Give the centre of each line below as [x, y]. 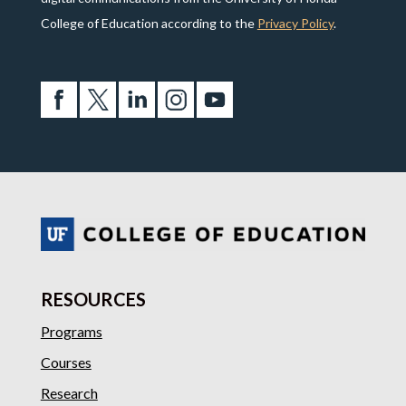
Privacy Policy [295, 23]
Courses [66, 362]
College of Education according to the [149, 23]
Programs [71, 331]
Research [69, 392]
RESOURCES [93, 299]
